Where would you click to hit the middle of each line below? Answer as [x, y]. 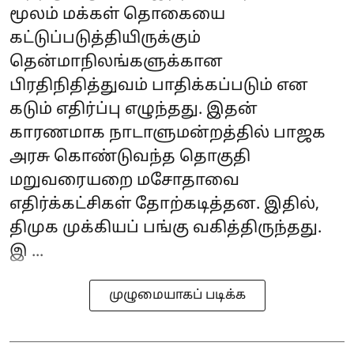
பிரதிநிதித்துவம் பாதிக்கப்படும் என [159, 87]
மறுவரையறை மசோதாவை [124, 181]
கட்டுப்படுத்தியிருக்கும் [105, 39]
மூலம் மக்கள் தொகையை [117, 15]
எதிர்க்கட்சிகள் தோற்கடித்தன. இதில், [164, 205]
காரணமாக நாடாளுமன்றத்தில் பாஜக [168, 134]
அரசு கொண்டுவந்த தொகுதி [130, 158]
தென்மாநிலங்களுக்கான [116, 63]
